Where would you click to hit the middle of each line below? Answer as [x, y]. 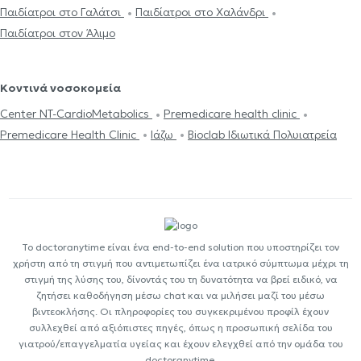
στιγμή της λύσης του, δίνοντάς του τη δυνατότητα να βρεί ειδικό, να [180, 280]
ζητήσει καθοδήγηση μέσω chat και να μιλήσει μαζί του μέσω [180, 296]
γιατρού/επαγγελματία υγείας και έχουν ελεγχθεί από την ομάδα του [180, 344]
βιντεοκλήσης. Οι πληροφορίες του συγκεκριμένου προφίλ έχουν [180, 312]
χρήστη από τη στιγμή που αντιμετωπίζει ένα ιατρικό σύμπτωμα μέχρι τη [180, 263]
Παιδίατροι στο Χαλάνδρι [202, 12]
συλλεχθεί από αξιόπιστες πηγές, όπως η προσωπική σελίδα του [180, 328]
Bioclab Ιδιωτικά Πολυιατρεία [262, 134]
